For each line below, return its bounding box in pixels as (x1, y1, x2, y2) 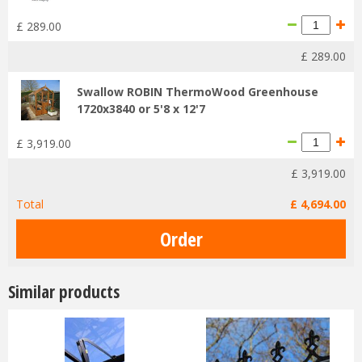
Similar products (8, 280, 120, 303)
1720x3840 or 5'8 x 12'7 (77, 100, 205, 116)
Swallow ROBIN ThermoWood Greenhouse (77, 83, 318, 99)
